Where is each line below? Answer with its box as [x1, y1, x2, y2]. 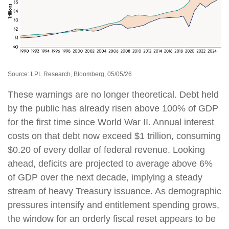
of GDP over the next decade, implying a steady [8, 172, 202, 182]
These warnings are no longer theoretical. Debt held [8, 89, 219, 100]
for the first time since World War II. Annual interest [8, 117, 214, 127]
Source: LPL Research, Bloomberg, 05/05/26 [8, 70, 132, 78]
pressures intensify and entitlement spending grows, [8, 199, 219, 210]
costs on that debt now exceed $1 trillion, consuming [8, 130, 221, 141]
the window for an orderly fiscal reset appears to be [8, 213, 216, 224]
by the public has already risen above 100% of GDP [8, 103, 218, 113]
